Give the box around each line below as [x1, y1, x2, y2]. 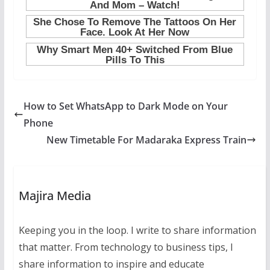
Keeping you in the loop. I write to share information [18, 224, 256, 237]
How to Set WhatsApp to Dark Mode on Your [23, 99, 228, 113]
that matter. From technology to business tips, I [18, 240, 233, 254]
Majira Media [18, 187, 91, 204]
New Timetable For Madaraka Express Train [46, 133, 247, 147]
